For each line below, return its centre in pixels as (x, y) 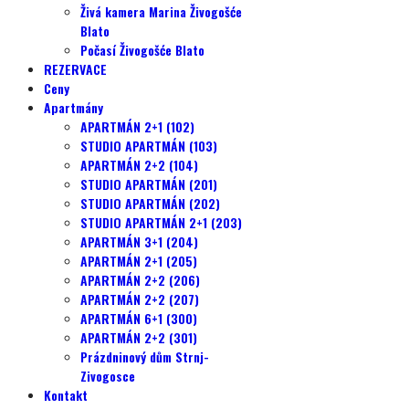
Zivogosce (108, 376)
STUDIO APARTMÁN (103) (149, 146)
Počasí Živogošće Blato (142, 50)
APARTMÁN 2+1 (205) (139, 261)
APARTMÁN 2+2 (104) (139, 165)
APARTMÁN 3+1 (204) (139, 241)
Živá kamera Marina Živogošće (161, 11)
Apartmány (73, 107)
